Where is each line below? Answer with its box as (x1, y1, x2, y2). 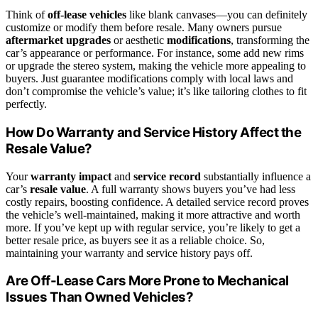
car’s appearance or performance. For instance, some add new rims (6, 47, 304, 60)
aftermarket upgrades (6, 34, 111, 47)
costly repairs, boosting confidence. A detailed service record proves (6, 195, 309, 208)
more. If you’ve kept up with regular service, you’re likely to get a (6, 221, 300, 234)
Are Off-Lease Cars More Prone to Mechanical (6, 273, 289, 290)
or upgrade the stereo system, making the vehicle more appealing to (6, 60, 306, 72)
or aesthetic (111, 34, 167, 47)
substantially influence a (201, 170, 311, 182)
